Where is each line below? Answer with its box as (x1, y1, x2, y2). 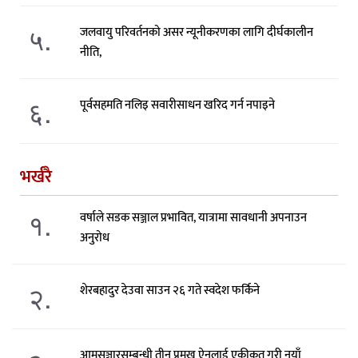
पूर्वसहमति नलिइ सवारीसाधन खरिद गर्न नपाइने (79, 94, 275, 115)
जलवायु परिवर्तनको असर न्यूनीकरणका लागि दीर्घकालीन (79, 22, 313, 42)
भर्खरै (20, 161, 52, 192)
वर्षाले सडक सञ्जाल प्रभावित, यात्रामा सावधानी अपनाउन (79, 207, 307, 228)
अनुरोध (79, 227, 109, 248)
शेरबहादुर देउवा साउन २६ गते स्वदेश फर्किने (79, 280, 260, 300)
